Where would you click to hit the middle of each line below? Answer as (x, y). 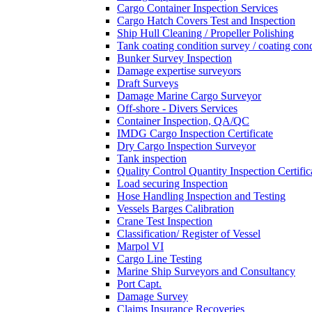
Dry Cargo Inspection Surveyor (186, 146)
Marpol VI (140, 247)
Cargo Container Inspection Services (197, 8)
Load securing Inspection (172, 184)
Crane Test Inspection (165, 221)
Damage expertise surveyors (179, 71)
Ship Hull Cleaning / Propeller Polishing (205, 33)
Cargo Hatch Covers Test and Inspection (206, 21)
